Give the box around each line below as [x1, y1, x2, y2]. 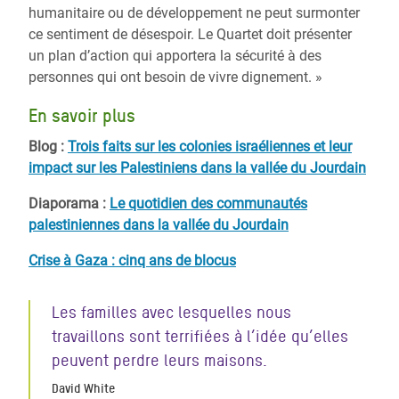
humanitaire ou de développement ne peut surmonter [28, 4, 360, 21]
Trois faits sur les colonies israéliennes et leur [68, 138, 352, 155]
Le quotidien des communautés [110, 195, 307, 212]
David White [52, 381, 115, 395]
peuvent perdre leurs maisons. [52, 351, 267, 370]
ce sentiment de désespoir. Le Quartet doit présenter [28, 26, 352, 43]
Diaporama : [28, 195, 110, 212]
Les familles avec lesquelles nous [52, 303, 291, 322]
